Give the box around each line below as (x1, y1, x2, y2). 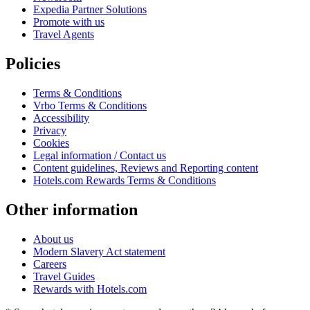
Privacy (33, 125, 66, 137)
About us (33, 232, 73, 245)
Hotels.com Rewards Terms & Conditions (33, 174, 216, 187)
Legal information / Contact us (33, 149, 166, 162)
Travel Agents (33, 28, 94, 41)
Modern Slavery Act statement (33, 245, 165, 257)
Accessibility (33, 112, 89, 125)
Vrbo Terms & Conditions (33, 100, 147, 112)
